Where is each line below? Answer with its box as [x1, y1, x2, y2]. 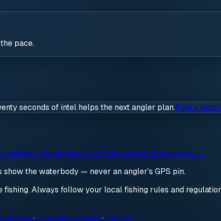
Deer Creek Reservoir [20, 148, 100, 159]
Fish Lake [100, 148, 136, 159]
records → [165, 148, 205, 159]
